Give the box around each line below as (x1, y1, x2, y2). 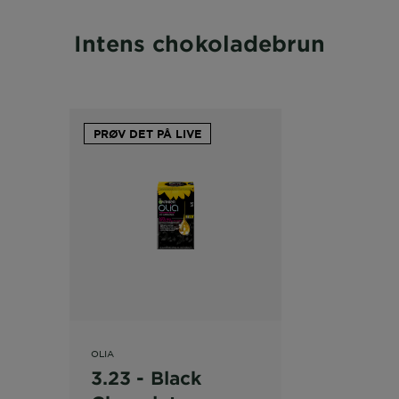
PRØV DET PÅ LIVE (93, 126, 202, 142)
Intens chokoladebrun (73, 30, 326, 57)
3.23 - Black (90, 367, 202, 389)
